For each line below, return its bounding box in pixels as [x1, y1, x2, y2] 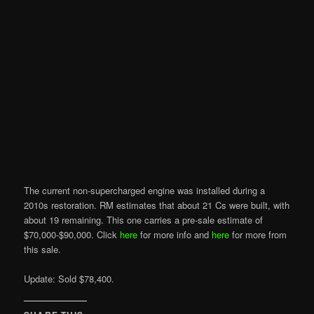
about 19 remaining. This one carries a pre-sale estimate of [24, 213, 264, 227]
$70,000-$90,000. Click [24, 228, 121, 242]
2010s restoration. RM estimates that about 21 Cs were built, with [24, 198, 290, 212]
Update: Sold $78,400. [24, 272, 115, 286]
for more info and [137, 228, 212, 242]
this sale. [24, 243, 62, 257]
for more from [229, 228, 287, 242]
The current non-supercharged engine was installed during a [24, 184, 266, 198]
